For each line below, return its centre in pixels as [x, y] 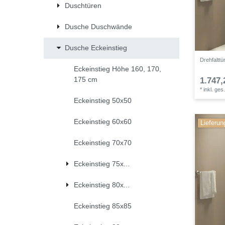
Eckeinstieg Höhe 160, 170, [117, 69]
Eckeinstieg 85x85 [102, 206]
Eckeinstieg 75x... [101, 164]
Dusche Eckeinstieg [96, 48]
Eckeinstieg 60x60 [102, 122]
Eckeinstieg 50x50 [102, 101]
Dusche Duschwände [98, 27]
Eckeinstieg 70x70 [102, 143]
